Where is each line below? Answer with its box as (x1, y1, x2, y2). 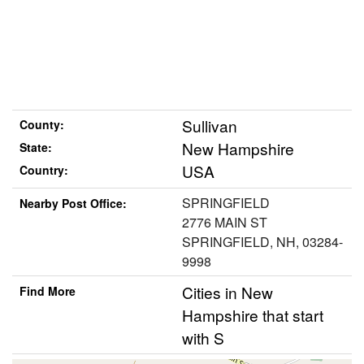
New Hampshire (182, 137, 294, 160)
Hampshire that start (182, 303, 323, 326)
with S (182, 326, 224, 349)
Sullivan (182, 115, 237, 137)
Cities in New (182, 280, 273, 303)
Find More (19, 282, 76, 299)
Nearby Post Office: (19, 194, 127, 211)
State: (19, 139, 52, 156)
